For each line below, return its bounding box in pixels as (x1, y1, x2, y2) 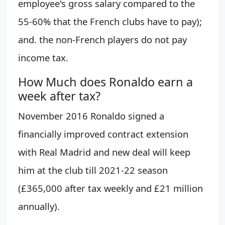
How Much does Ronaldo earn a (18, 74, 193, 90)
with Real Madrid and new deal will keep (18, 146, 190, 159)
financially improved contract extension (18, 128, 188, 141)
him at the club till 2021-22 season (18, 164, 168, 177)
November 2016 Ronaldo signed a (18, 109, 164, 123)
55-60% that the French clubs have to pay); (18, 15, 202, 28)
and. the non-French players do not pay (18, 33, 187, 46)
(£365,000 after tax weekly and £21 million (18, 182, 203, 195)
